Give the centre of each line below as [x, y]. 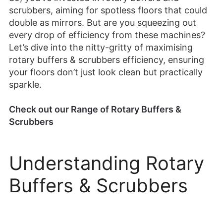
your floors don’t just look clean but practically [106, 72]
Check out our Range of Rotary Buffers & [95, 110]
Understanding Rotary [107, 163]
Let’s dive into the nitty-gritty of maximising [101, 47]
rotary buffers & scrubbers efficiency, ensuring [107, 59]
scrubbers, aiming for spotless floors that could [108, 10]
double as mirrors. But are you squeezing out [103, 22]
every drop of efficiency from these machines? [107, 35]
